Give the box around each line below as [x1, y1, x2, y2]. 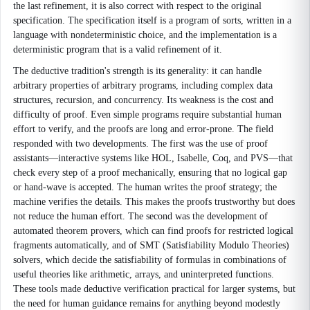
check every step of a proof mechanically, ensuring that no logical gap [13, 167, 287, 178]
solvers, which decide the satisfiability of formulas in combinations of [13, 255, 286, 265]
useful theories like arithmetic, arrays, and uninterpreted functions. [13, 269, 274, 280]
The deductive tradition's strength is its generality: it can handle [13, 66, 262, 76]
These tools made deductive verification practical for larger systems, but [13, 284, 295, 294]
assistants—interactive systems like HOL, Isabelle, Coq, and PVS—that [13, 153, 293, 163]
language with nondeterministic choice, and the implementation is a [13, 30, 277, 40]
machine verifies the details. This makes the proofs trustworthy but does [13, 197, 295, 207]
